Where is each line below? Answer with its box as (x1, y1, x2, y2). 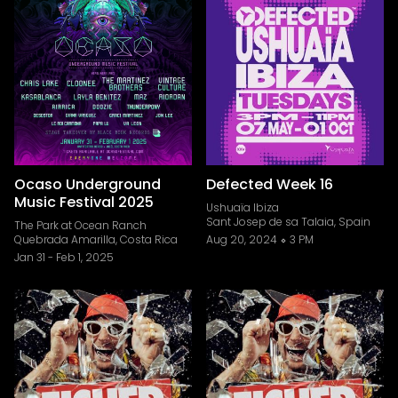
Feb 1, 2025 (56, 250, 114, 265)
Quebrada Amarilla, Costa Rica (14, 232, 178, 247)
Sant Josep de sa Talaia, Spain (206, 214, 370, 229)
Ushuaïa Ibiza (206, 200, 279, 215)
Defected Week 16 (206, 174, 333, 195)
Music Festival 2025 (14, 192, 154, 212)
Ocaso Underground (14, 174, 161, 195)
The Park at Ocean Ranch (14, 218, 147, 233)
